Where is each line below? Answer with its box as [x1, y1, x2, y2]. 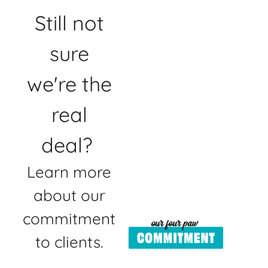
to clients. [35, 232, 103, 252]
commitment [23, 208, 115, 229]
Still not [34, 10, 104, 36]
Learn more [27, 162, 111, 182]
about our [33, 185, 105, 205]
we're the [26, 71, 112, 97]
